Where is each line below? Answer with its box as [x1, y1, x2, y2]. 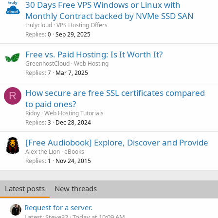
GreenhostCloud [25, 59, 70, 68]
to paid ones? [25, 98, 76, 109]
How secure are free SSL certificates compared [25, 87, 205, 98]
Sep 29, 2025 [55, 30, 91, 38]
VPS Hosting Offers [56, 21, 108, 29]
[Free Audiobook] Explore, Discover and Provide [25, 137, 208, 148]
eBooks [64, 147, 84, 156]
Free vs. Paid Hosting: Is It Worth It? [25, 49, 163, 60]
